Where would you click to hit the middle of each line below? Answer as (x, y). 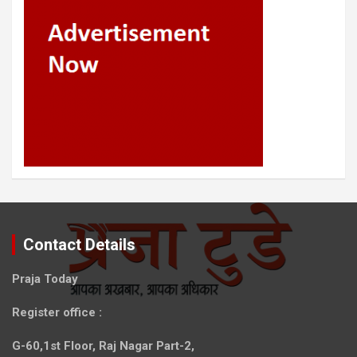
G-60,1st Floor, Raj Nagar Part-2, (103, 345)
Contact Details (79, 244)
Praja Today (45, 279)
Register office (54, 312)
